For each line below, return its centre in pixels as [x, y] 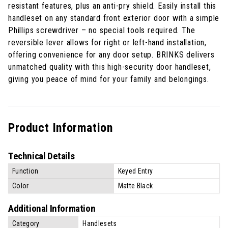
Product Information [61, 127]
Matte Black [135, 186]
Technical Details [41, 156]
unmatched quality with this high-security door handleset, [110, 67]
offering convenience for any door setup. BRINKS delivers [111, 54]
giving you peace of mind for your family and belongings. [109, 79]
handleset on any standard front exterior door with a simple [114, 18]
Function [25, 171]
